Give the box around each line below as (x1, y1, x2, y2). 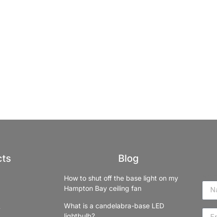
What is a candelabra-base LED (64, 201, 164, 210)
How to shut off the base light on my (64, 173, 178, 182)
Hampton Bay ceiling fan (64, 184, 141, 192)
